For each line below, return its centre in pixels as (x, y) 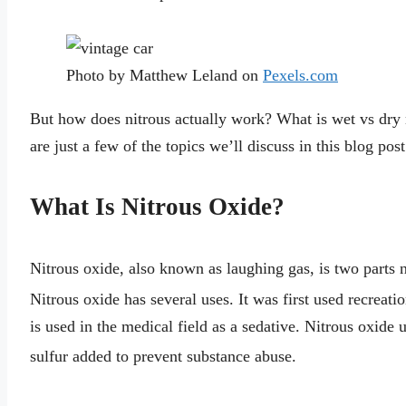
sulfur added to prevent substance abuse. (163, 357)
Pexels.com (300, 75)
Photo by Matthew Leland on (164, 75)
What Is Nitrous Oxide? (157, 207)
